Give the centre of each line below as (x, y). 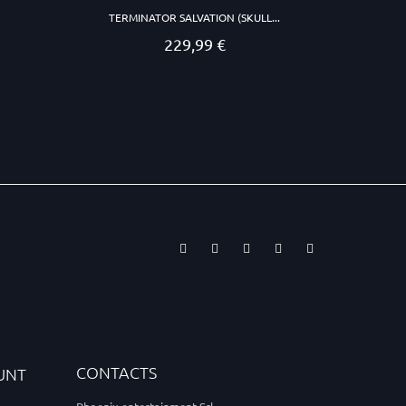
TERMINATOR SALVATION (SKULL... (195, 17)
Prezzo (213, 45)
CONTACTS (116, 372)
